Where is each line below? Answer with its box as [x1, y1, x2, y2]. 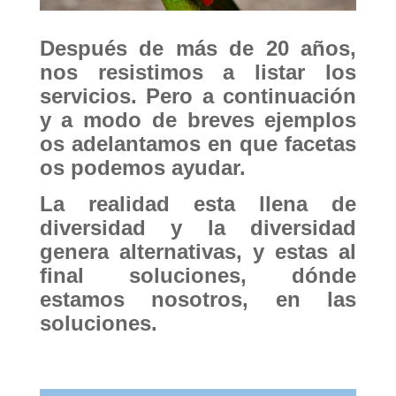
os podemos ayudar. [39, 156, 246, 180]
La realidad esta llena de [39, 192, 357, 217]
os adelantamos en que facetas [39, 132, 357, 156]
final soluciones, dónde [39, 263, 357, 288]
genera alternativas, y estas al [39, 240, 357, 264]
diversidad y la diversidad [39, 216, 357, 240]
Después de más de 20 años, [39, 36, 357, 61]
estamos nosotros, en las [39, 287, 357, 312]
